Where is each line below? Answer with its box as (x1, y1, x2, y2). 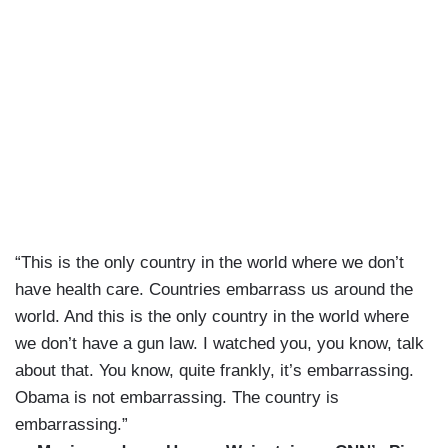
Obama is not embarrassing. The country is (15, 388, 339, 408)
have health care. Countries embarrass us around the (15, 280, 413, 300)
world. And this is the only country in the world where (15, 307, 409, 327)
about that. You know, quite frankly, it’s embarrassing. (15, 361, 414, 381)
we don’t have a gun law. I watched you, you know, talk (15, 334, 424, 354)
